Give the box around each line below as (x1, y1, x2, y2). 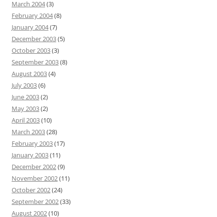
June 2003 (12, 93, 39, 101)
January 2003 (12, 151, 48, 159)
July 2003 (12, 81, 37, 90)
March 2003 (12, 127, 45, 136)
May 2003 (12, 104, 39, 113)
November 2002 (12, 174, 58, 183)
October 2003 (12, 46, 50, 55)
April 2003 (12, 116, 40, 124)
